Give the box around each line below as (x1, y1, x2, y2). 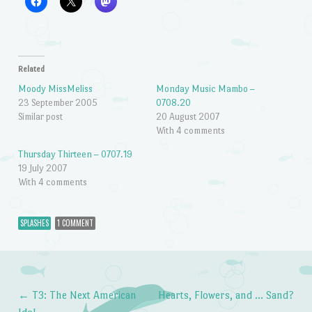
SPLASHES (19, 217, 49, 229)
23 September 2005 (17, 97, 97, 108)
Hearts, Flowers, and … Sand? (158, 289, 295, 302)
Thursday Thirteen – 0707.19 (17, 148, 132, 159)
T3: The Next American (29, 289, 136, 302)
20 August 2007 (156, 111, 219, 122)
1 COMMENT (56, 217, 93, 229)
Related (17, 64, 45, 74)
